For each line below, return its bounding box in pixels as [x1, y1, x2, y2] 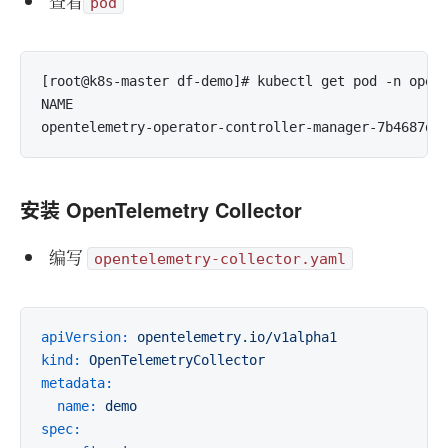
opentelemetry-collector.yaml [93, 250, 346, 267]
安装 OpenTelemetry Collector [20, 195, 302, 224]
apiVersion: [41, 329, 129, 345]
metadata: [41, 375, 113, 391]
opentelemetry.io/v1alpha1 [137, 329, 337, 345]
